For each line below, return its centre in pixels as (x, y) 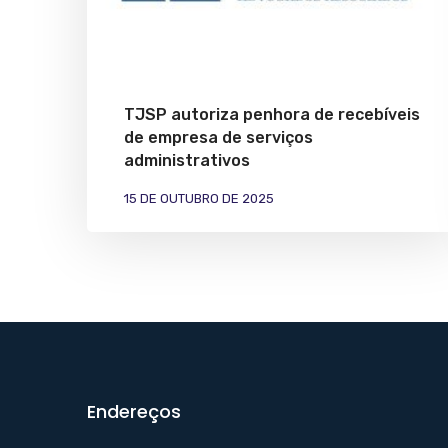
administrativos (187, 160)
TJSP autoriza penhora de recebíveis (272, 114)
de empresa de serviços (218, 137)
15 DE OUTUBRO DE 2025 (199, 198)
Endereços (134, 411)
